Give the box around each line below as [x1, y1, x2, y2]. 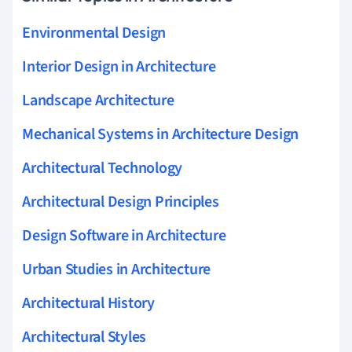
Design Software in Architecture [22, 224, 226, 247]
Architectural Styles [22, 325, 147, 348]
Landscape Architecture [22, 89, 174, 112]
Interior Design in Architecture [22, 55, 216, 78]
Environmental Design [22, 21, 167, 44]
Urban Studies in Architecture [22, 258, 211, 280]
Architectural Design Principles [22, 190, 219, 213]
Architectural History [22, 291, 155, 314]
